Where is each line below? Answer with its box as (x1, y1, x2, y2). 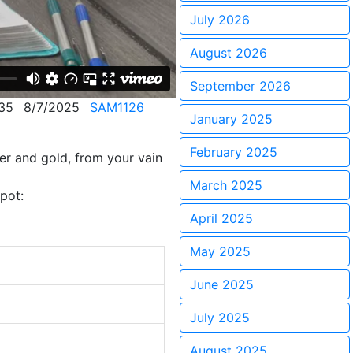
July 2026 (190, 12, 250, 28)
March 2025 (190, 177, 262, 193)
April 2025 (190, 210, 253, 226)
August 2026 (190, 45, 267, 61)
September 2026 (190, 78, 291, 94)
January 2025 (190, 111, 273, 127)
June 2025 (190, 277, 254, 292)
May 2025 (190, 243, 251, 259)
